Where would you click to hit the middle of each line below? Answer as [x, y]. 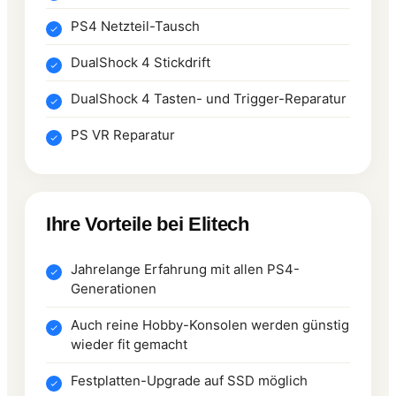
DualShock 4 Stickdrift [141, 62]
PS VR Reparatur [123, 134]
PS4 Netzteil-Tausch [135, 26]
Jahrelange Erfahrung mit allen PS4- [185, 269]
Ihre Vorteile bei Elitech [148, 224]
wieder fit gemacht [129, 344]
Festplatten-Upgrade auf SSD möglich [189, 380]
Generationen [114, 288]
